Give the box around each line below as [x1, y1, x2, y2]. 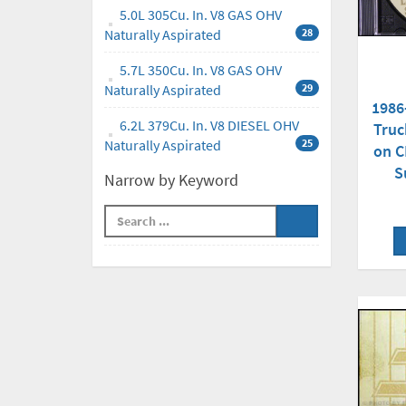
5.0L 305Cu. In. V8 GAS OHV [120, 5, 282, 24]
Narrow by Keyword [104, 169, 238, 191]
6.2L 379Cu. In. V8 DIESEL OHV [120, 116, 299, 135]
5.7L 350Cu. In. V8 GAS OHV [120, 61, 282, 80]
